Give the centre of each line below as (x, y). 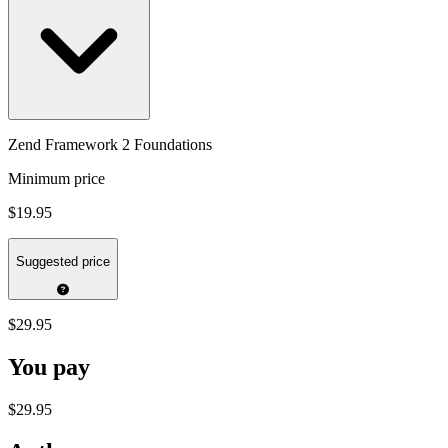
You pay (49, 367)
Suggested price (63, 262)
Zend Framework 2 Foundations (110, 144)
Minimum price (56, 178)
